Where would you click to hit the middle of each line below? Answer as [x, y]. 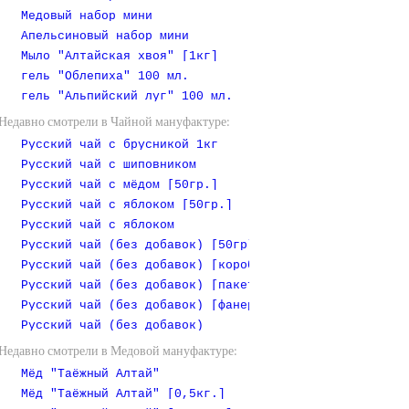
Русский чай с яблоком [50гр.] [127, 205]
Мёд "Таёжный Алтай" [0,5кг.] [123, 394]
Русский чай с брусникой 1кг [120, 145]
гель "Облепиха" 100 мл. [105, 77]
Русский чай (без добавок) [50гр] [138, 246]
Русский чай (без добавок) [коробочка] [156, 266]
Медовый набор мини [87, 16]
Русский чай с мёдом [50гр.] [120, 185]
